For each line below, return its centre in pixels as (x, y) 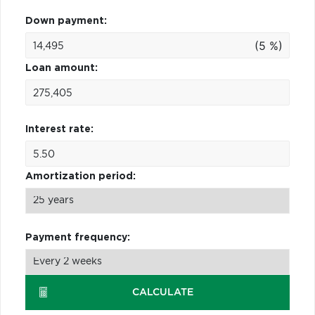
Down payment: (66, 21)
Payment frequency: (78, 237)
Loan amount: (62, 68)
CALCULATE (163, 292)
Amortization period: (81, 176)
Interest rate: (59, 129)
